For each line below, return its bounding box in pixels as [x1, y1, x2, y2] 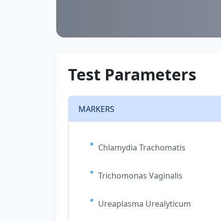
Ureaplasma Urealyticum [98, 198, 191, 209]
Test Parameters [68, 64, 196, 85]
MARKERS [78, 103, 114, 114]
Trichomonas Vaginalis [98, 170, 183, 181]
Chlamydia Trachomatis [98, 142, 185, 153]
